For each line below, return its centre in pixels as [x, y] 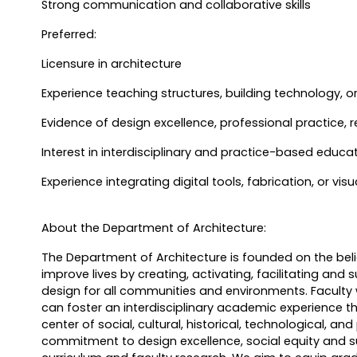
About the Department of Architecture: [153, 228]
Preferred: [69, 35]
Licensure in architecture [111, 64]
